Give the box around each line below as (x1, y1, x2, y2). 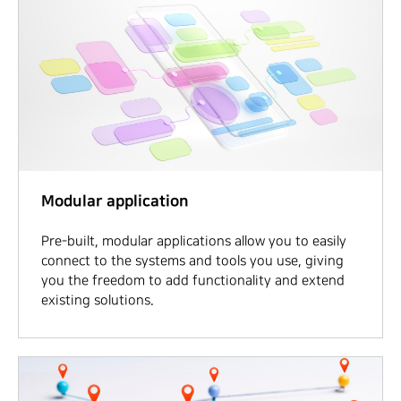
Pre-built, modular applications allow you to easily (41, 235, 346, 249)
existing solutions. (41, 294, 154, 308)
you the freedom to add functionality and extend (41, 274, 345, 288)
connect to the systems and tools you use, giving (41, 254, 344, 269)
